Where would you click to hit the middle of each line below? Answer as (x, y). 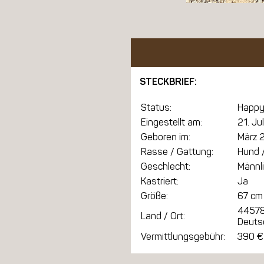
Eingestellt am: (171, 123)
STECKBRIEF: (168, 81)
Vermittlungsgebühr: (183, 237)
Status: (156, 108)
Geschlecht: (166, 167)
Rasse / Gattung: (177, 152)
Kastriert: (160, 181)
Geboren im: (166, 137)
